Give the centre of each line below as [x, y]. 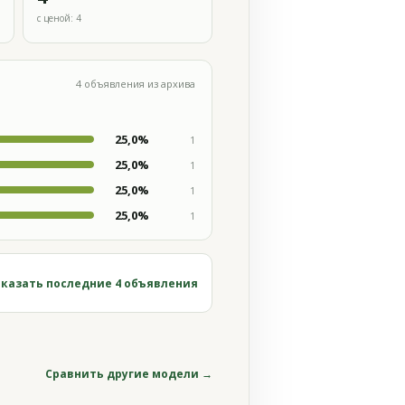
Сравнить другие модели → [129, 374]
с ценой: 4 [60, 18]
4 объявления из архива [136, 84]
